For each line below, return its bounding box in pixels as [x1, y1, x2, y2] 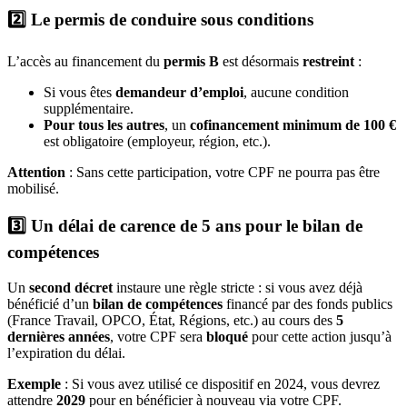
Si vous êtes [44, 84, 115, 100]
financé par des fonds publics [223, 296, 392, 313]
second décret [29, 280, 113, 296]
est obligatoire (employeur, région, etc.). [44, 133, 271, 149]
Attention [7, 164, 65, 180]
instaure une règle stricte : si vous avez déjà [113, 280, 362, 296]
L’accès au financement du [7, 53, 164, 69]
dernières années [7, 329, 110, 345]
